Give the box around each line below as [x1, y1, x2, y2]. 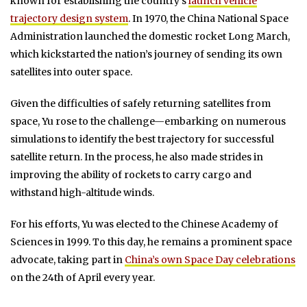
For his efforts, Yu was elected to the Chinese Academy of [10, 217, 278, 230]
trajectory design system [10, 12, 128, 25]
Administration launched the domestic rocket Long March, [10, 29, 290, 42]
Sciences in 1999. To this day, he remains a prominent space [10, 235, 292, 248]
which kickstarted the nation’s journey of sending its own [10, 47, 282, 60]
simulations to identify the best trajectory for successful [10, 132, 274, 145]
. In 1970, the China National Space [128, 12, 288, 25]
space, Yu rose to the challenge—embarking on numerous [10, 114, 286, 127]
